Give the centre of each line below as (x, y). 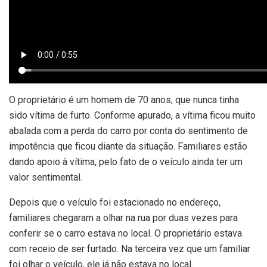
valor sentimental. (46, 178)
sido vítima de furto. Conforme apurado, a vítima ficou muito (132, 116)
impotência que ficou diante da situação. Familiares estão (128, 147)
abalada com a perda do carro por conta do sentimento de (128, 131)
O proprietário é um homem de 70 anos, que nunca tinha (124, 100)
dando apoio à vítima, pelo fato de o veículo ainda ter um (126, 162)
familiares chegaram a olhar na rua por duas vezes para (123, 218)
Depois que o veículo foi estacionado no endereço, (115, 203)
